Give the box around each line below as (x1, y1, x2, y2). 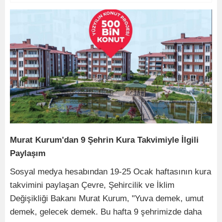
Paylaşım (10, 148, 46, 158)
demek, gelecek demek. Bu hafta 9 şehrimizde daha (10, 207, 202, 217)
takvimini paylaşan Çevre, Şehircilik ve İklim (10, 180, 174, 190)
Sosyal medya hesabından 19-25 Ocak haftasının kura (10, 166, 211, 176)
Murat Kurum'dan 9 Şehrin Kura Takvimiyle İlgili (10, 135, 199, 145)
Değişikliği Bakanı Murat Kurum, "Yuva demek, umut (10, 193, 204, 203)
